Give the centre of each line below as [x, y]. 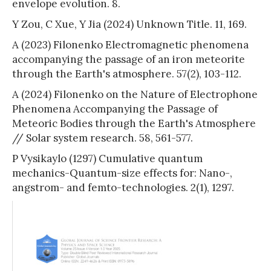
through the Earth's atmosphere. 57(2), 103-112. [127, 73]
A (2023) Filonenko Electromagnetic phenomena [130, 44]
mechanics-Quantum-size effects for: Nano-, [122, 173]
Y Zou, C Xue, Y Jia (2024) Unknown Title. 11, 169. [129, 24]
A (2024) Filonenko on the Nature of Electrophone [135, 94]
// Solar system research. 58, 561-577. [103, 138]
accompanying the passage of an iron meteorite [129, 59]
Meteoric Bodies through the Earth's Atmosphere [134, 123]
